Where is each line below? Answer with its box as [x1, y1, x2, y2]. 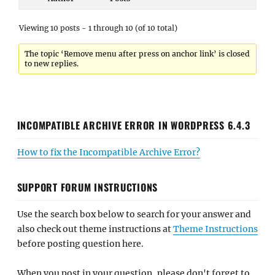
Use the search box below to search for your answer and [17, 208, 251, 220]
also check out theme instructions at [17, 223, 173, 234]
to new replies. [25, 59, 79, 68]
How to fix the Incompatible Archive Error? [17, 146, 200, 158]
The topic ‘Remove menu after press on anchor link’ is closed [25, 49, 250, 58]
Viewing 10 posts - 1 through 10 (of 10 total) [19, 23, 177, 33]
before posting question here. [17, 238, 144, 249]
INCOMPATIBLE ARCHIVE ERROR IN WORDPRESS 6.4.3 [17, 117, 250, 133]
